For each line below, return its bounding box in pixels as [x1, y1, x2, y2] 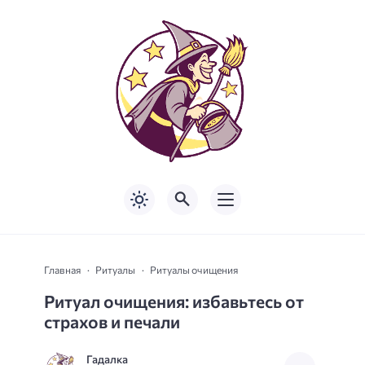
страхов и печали [44, 310, 180, 332]
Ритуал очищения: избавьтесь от [44, 290, 304, 311]
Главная [44, 262, 81, 276]
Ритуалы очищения [150, 262, 238, 276]
